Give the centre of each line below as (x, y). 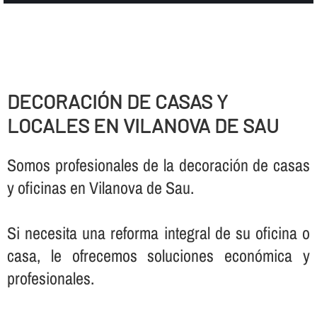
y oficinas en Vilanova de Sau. (100, 187)
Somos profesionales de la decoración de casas (158, 165)
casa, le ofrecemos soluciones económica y (158, 255)
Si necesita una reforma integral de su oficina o (158, 232)
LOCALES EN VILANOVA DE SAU (143, 125)
